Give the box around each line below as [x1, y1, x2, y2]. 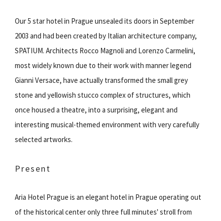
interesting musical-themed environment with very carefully [15, 119, 199, 129]
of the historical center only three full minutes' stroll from [15, 207, 192, 217]
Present [15, 162, 51, 174]
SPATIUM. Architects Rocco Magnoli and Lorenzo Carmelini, [15, 45, 195, 55]
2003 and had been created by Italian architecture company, [15, 31, 197, 40]
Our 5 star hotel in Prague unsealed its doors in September [15, 16, 194, 26]
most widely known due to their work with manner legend [15, 60, 191, 70]
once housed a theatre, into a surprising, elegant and [15, 105, 178, 114]
